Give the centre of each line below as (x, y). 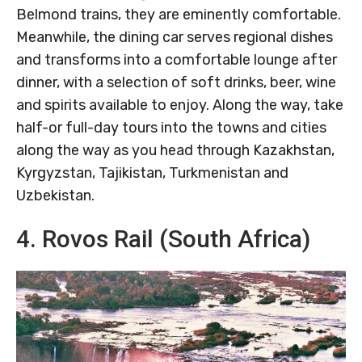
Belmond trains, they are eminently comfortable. (179, 15)
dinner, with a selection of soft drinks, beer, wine (176, 83)
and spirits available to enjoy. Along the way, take (180, 105)
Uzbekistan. (55, 196)
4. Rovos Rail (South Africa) (163, 239)
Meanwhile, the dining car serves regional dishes (175, 38)
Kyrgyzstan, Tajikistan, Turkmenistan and (152, 173)
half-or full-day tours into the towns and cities (171, 128)
